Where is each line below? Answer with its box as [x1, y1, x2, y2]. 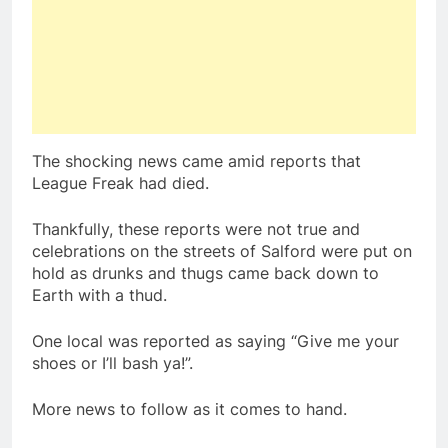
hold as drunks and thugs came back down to [32, 263, 379, 284]
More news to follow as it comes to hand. [32, 399, 347, 420]
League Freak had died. [32, 173, 209, 194]
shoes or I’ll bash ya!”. [32, 353, 193, 374]
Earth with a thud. [32, 285, 167, 306]
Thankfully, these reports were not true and [32, 219, 360, 240]
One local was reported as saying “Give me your [32, 331, 399, 352]
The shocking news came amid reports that [32, 151, 361, 172]
